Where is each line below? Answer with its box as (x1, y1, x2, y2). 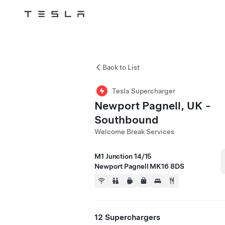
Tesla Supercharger (112, 87, 175, 95)
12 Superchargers (94, 212, 160, 222)
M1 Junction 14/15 (94, 152, 152, 160)
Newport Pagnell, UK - (94, 99, 211, 112)
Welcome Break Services (94, 128, 174, 136)
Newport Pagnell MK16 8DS (94, 162, 184, 170)
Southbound (94, 113, 159, 126)
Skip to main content (16, 24, 68, 31)
